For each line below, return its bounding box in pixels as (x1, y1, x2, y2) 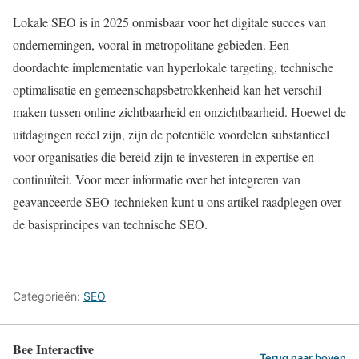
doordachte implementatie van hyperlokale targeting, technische (13, 58, 333, 75)
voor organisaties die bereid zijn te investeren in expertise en (13, 147, 314, 165)
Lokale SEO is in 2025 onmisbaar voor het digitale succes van (13, 13, 326, 30)
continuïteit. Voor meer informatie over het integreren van (13, 170, 301, 188)
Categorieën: (13, 288, 83, 303)
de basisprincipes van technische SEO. (13, 215, 208, 232)
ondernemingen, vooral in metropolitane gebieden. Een (13, 35, 289, 53)
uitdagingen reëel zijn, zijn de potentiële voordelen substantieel (13, 125, 329, 143)
